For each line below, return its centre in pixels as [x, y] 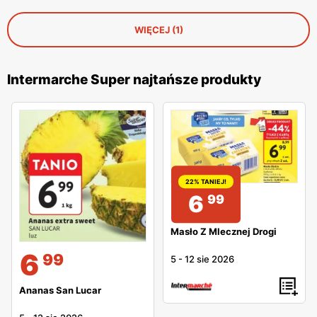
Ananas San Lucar [60, 290]
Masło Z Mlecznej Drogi [224, 232]
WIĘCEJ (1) [158, 30]
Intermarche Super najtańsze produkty [134, 80]
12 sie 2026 [209, 259]
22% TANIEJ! [206, 181]
